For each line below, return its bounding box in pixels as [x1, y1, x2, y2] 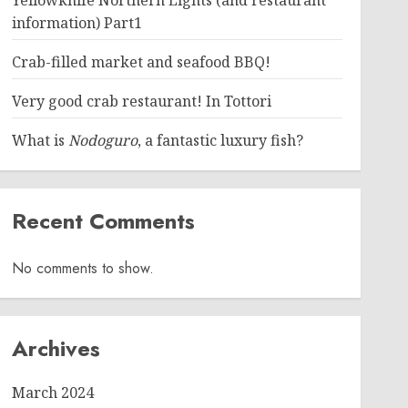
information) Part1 [11, 13, 142, 33]
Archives [11, 332, 100, 364]
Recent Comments [11, 205, 195, 237]
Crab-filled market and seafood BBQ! [11, 52, 270, 72]
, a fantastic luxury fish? [137, 130, 303, 150]
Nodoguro [67, 130, 138, 150]
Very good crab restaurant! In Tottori [11, 91, 271, 111]
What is [11, 130, 68, 150]
